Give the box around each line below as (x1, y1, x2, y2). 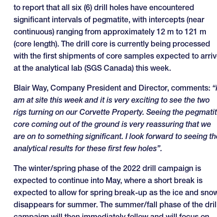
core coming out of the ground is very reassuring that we (14, 119, 211, 129)
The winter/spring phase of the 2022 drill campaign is (14, 163, 201, 173)
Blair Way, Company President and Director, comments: (14, 82, 212, 93)
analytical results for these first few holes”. (14, 143, 162, 153)
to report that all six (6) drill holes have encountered (14, 2, 194, 12)
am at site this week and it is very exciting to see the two (14, 94, 210, 105)
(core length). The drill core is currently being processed (14, 38, 210, 48)
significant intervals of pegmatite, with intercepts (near (14, 14, 204, 24)
